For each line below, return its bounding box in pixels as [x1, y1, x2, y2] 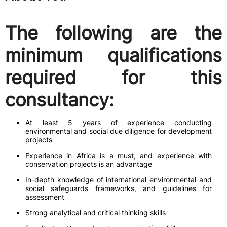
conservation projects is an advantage [25, 160, 152, 168]
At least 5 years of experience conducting [25, 118, 212, 127]
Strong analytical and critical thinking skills [25, 208, 166, 217]
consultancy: [5, 89, 114, 111]
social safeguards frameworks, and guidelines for [25, 184, 212, 193]
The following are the [5, 22, 222, 44]
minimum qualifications [5, 44, 222, 66]
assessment [25, 193, 64, 201]
